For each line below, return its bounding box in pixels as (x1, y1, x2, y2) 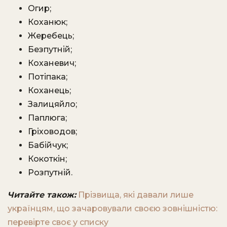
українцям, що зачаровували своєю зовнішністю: (8, 204, 217, 213)
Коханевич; (28, 58, 76, 68)
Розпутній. (28, 168, 72, 177)
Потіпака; (28, 72, 67, 82)
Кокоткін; (28, 154, 67, 164)
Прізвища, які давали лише (78, 190, 194, 200)
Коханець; (28, 86, 71, 95)
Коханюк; (28, 17, 67, 27)
